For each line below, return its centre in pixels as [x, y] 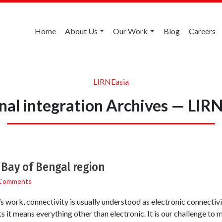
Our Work [131, 31]
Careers [202, 31]
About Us [81, 31]
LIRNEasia [111, 81]
